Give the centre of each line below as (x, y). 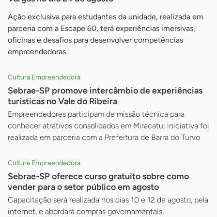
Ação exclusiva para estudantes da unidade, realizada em (106, 17)
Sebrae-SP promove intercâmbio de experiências (105, 91)
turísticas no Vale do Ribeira (62, 101)
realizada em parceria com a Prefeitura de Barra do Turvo (104, 138)
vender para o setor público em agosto (83, 187)
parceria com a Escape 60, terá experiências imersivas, (101, 29)
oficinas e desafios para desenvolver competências (95, 40)
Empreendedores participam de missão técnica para (96, 114)
